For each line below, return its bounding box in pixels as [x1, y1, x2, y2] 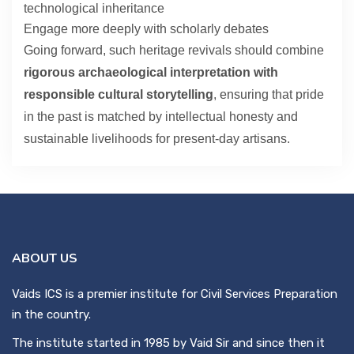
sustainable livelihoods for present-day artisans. [24, 132, 290, 146]
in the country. [12, 307, 91, 322]
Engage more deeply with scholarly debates [24, 22, 269, 36]
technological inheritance [24, 2, 164, 16]
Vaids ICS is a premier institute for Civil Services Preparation [12, 287, 337, 302]
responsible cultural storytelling [24, 88, 213, 102]
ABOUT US [12, 250, 77, 268]
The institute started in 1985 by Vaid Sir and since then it [12, 336, 325, 351]
